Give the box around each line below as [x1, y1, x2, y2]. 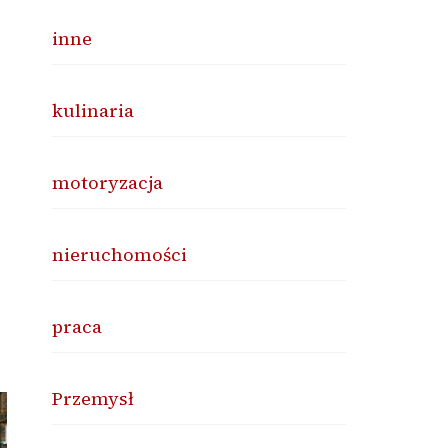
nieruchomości [52, 242, 188, 267]
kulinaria [52, 98, 135, 123]
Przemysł [52, 386, 135, 411]
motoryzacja [52, 170, 164, 195]
